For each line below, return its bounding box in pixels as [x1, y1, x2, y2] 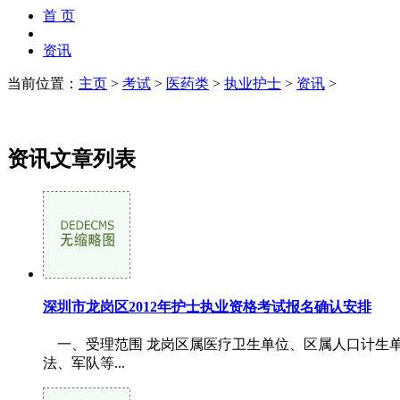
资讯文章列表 [7, 147, 136, 171]
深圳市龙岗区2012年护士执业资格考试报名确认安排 [43, 298, 371, 314]
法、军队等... [43, 354, 125, 371]
